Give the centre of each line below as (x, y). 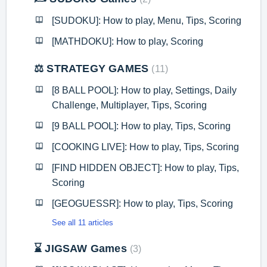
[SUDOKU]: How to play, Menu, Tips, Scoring (147, 21)
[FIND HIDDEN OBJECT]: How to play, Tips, (145, 168)
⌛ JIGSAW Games (82, 249)
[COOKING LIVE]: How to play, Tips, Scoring (145, 147)
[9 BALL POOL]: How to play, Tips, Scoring (141, 126)
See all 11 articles (83, 223)
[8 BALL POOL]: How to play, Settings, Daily (144, 90)
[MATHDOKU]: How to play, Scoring (128, 41)
